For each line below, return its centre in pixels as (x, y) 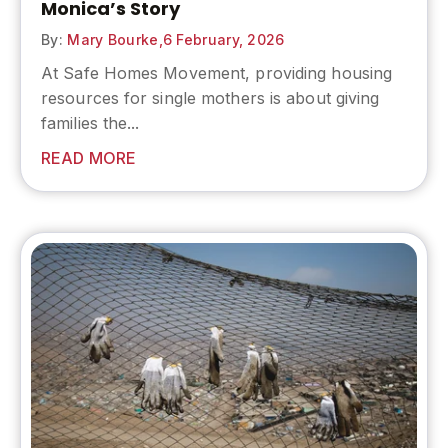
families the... (90, 123)
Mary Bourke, (112, 40)
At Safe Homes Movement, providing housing (217, 73)
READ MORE (88, 158)
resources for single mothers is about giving (210, 98)
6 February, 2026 (223, 40)
